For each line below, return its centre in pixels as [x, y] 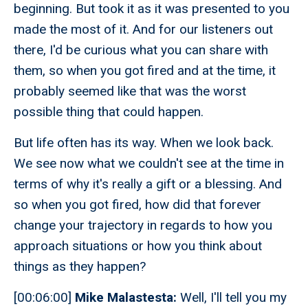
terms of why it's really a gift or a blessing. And [148, 184]
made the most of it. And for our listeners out [143, 30]
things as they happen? [80, 267]
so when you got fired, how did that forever [137, 205]
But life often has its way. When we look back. [144, 143]
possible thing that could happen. [109, 112]
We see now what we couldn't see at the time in [149, 164]
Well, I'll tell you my [232, 298]
